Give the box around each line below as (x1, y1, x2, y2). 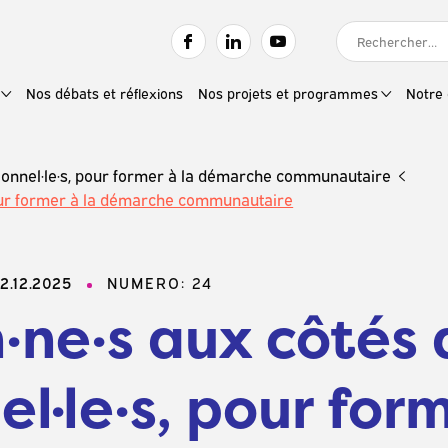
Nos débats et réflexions (25, 83, 183, 102)
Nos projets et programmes (197, 83, 378, 102)
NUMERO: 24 (106, 272, 213, 292)
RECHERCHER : (334, 19, 446, 38)
